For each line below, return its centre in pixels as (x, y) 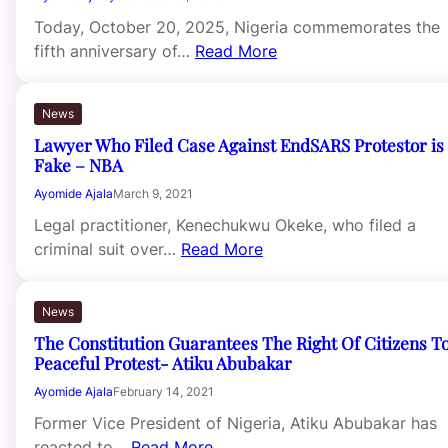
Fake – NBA (78, 165)
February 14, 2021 (163, 392)
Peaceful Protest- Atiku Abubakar (163, 363)
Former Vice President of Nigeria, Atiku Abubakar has (235, 423)
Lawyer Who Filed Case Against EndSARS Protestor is (239, 145)
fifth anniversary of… (114, 51)
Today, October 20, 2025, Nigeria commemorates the (237, 27)
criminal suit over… (107, 249)
